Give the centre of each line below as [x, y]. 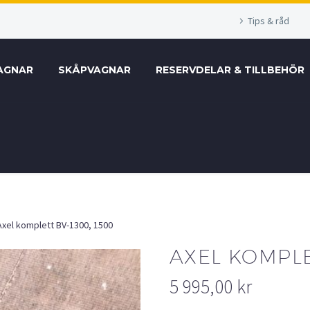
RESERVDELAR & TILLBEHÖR [230, 70]
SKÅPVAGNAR [94, 70]
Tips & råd [268, 21]
